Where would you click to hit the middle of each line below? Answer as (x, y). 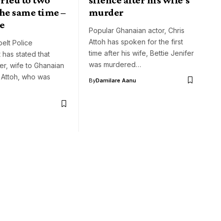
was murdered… (115, 64)
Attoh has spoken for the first (136, 41)
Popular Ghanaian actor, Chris (137, 30)
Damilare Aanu (116, 80)
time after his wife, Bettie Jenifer (141, 53)
